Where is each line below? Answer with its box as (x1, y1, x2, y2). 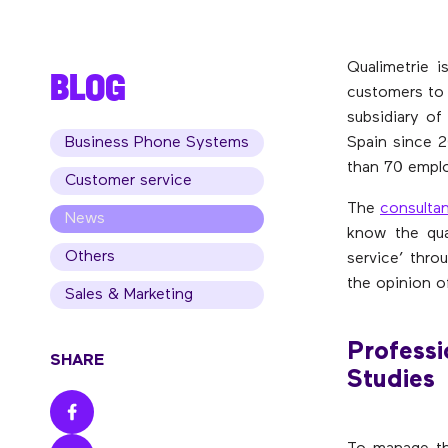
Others (65, 249, 115, 266)
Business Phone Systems (65, 135, 249, 152)
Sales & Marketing (65, 287, 193, 304)
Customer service (65, 173, 192, 190)
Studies (347, 368, 435, 394)
